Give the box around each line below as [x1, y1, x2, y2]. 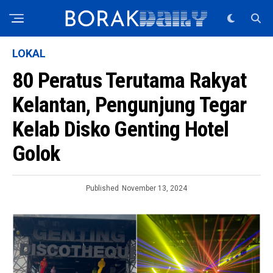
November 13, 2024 [122, 184, 187, 193]
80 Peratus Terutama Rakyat [12, 68, 247, 93]
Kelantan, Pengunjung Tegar [12, 92, 247, 118]
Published [86, 184, 119, 193]
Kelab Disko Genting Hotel [12, 116, 229, 142]
